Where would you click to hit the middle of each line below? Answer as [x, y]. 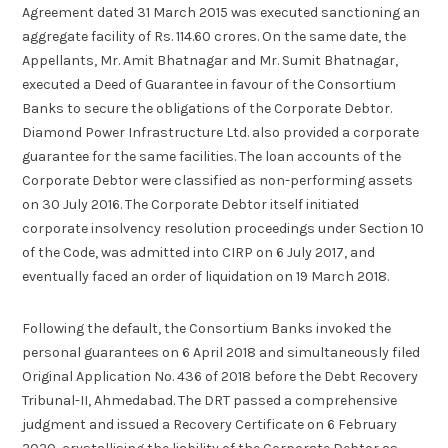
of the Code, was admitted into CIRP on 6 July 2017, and [199, 252]
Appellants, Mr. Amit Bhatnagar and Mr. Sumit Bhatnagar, [210, 60]
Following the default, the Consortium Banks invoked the [207, 329]
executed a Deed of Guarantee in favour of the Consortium [209, 84]
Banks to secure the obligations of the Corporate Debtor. [207, 108]
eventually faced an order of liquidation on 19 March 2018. [206, 276]
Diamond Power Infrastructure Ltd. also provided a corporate [221, 132]
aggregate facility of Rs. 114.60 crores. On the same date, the [214, 36]
